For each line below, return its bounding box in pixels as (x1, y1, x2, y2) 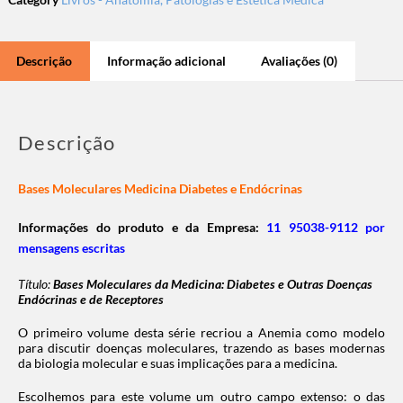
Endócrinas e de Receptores (18, 291, 164, 307)
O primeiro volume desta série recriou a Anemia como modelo (18, 324, 385, 340)
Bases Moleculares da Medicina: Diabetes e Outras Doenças (50, 275, 372, 291)
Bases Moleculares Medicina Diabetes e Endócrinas (18, 180, 302, 196)
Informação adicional (107, 52, 226, 68)
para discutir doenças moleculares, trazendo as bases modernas (18, 339, 385, 355)
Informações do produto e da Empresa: (18, 219, 266, 235)
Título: (18, 275, 50, 291)
